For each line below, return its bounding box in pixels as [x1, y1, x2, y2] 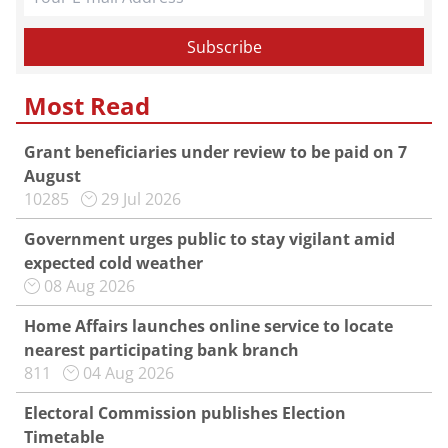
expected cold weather [24, 252, 203, 274]
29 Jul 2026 [101, 188, 181, 210]
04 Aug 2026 [83, 362, 174, 384]
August [24, 165, 81, 187]
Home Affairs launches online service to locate [24, 315, 393, 337]
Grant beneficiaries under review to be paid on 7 [24, 141, 407, 163]
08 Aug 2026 [44, 275, 135, 297]
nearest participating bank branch [24, 339, 299, 361]
